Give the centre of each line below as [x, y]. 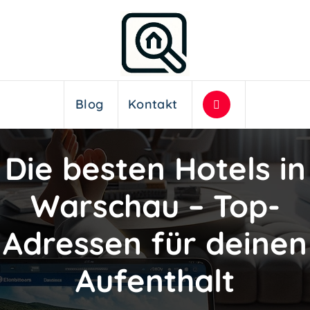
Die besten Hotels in [155, 168]
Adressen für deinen [155, 243]
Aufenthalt [155, 280]
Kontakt [153, 104]
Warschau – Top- [155, 205]
